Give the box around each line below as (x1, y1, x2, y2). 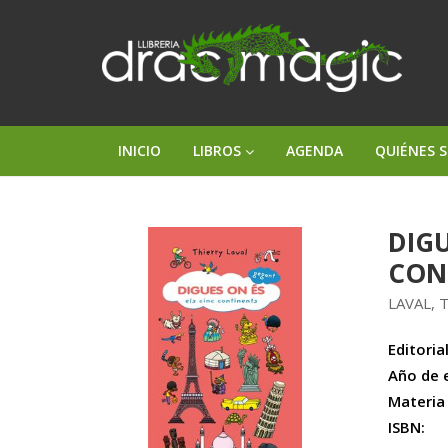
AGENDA (286, 141, 343, 160)
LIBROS (193, 141, 245, 160)
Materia (388, 391, 446, 411)
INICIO (118, 141, 161, 160)
